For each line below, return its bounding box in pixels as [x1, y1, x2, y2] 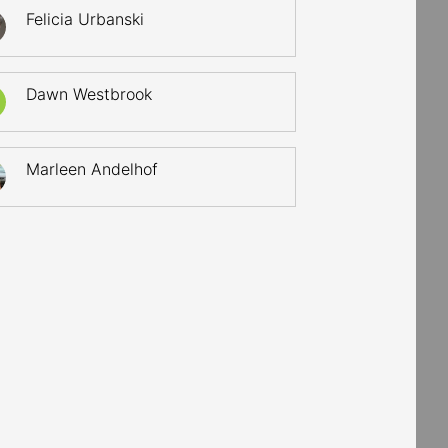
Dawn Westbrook [26, 84, 153, 104]
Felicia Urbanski [26, 9, 145, 29]
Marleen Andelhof [26, 159, 159, 179]
